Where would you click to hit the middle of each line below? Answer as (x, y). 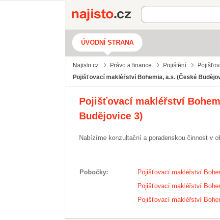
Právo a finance (131, 65)
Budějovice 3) (111, 116)
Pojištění (175, 65)
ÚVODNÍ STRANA (107, 42)
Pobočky (93, 172)
